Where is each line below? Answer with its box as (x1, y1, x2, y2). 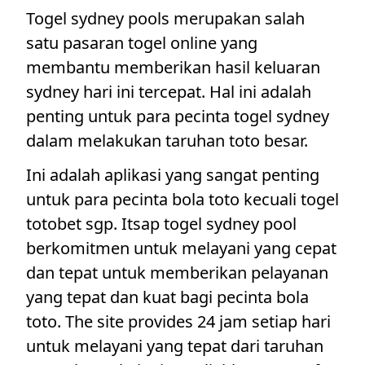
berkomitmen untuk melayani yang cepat (26, 237, 336, 259)
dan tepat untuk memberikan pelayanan (26, 262, 328, 284)
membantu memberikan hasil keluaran (26, 56, 320, 78)
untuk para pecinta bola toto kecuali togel (26, 188, 339, 210)
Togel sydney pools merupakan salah (26, 7, 305, 29)
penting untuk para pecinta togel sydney (26, 105, 329, 127)
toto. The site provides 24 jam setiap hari (26, 310, 331, 332)
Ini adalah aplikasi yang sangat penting (26, 164, 319, 186)
